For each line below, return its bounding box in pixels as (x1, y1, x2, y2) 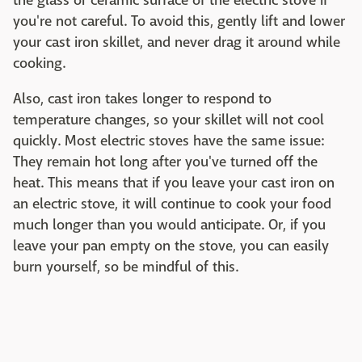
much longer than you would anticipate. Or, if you (13, 216, 326, 235)
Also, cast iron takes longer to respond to (13, 90, 271, 109)
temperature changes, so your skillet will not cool (13, 111, 324, 130)
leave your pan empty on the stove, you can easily (13, 237, 329, 256)
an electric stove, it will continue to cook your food (13, 195, 331, 214)
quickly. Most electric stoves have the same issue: (13, 132, 324, 151)
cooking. (13, 54, 65, 74)
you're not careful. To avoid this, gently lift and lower (13, 12, 345, 32)
